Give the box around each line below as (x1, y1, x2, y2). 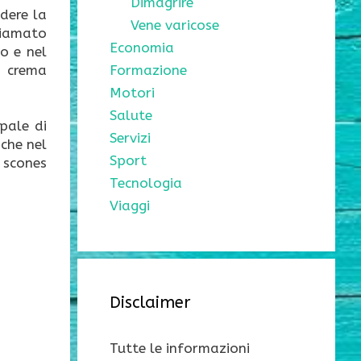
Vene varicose (130, 17, 219, 34)
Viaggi (110, 197, 150, 214)
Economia (110, 39, 174, 56)
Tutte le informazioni (110, 340, 250, 357)
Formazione (110, 62, 187, 79)
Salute (110, 107, 152, 124)
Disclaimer (110, 293, 190, 313)
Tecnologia (110, 175, 182, 192)
